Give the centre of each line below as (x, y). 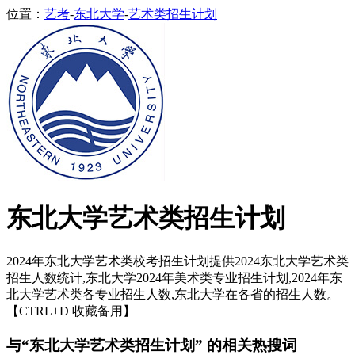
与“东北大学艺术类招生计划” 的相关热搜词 (152, 345)
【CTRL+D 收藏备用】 (71, 311)
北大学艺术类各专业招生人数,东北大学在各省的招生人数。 (173, 294)
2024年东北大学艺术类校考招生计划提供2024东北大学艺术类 (177, 261)
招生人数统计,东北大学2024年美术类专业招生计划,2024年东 (174, 277)
